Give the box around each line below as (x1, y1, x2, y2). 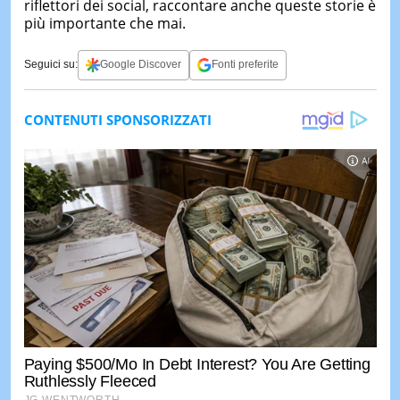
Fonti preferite (211, 58, 279, 71)
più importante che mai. (23, 12, 186, 33)
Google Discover (99, 58, 181, 71)
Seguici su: (23, 58, 78, 71)
